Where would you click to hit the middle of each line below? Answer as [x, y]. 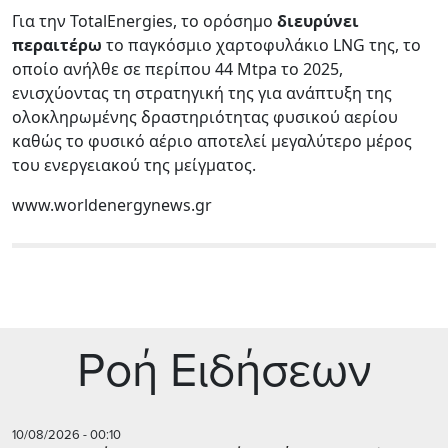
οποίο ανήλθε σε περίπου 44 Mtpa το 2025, [177, 68]
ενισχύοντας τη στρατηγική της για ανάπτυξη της [202, 92]
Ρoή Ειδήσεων [224, 370]
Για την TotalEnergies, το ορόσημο [144, 20]
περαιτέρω [57, 44]
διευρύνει [318, 20]
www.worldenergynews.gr [112, 204]
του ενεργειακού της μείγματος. [134, 164]
